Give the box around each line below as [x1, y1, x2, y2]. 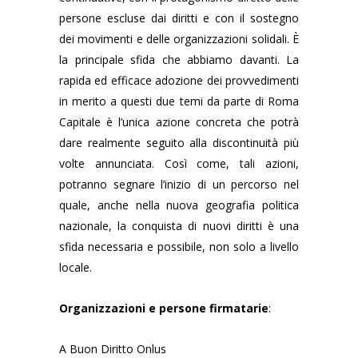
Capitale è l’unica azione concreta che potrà [59, 114, 299, 129]
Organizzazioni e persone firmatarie [59, 300, 268, 316]
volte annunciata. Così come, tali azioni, [59, 156, 299, 171]
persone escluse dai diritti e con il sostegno [59, 10, 299, 26]
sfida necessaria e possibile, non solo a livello [59, 239, 299, 254]
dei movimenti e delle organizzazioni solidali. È [59, 31, 299, 46]
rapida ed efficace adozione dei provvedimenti [59, 73, 299, 88]
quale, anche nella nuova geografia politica [59, 197, 299, 213]
